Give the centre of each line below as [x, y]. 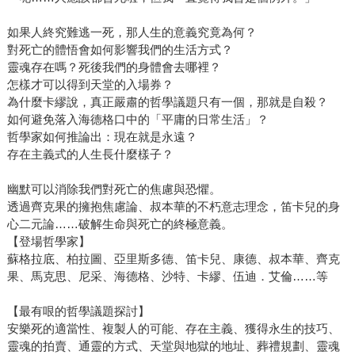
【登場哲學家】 [48, 242]
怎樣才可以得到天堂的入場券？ [90, 85]
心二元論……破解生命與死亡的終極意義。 [120, 224]
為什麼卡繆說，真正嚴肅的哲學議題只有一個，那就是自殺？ [167, 102]
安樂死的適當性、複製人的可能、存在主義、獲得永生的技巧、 [173, 329]
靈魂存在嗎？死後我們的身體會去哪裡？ [114, 67]
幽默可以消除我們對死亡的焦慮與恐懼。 [114, 189]
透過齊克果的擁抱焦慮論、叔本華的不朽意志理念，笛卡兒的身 [173, 207]
